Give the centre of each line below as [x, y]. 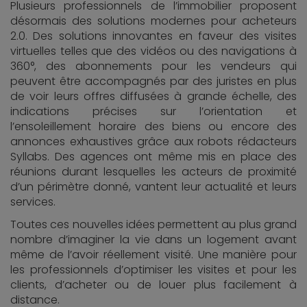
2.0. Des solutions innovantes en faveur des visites [153, 36]
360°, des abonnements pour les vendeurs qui [153, 66]
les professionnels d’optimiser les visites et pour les [153, 270]
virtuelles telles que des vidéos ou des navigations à [153, 51]
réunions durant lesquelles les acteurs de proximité [153, 172]
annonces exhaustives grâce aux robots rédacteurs [153, 142]
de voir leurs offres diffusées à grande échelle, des [153, 96]
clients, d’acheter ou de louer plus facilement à [153, 285]
